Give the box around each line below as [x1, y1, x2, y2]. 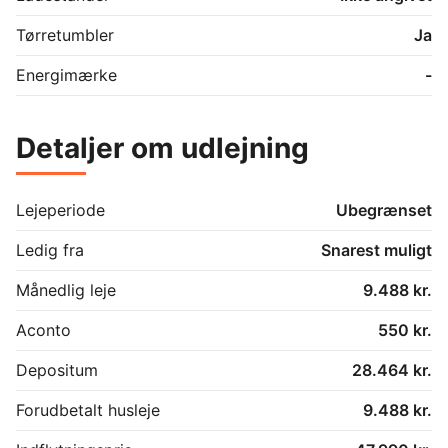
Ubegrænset [336, 199, 432, 220]
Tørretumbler [16, 24, 114, 45]
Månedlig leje [16, 279, 116, 300]
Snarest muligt [321, 239, 432, 260]
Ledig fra [16, 239, 84, 260]
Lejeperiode [16, 199, 105, 220]
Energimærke [16, 64, 117, 85]
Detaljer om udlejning [16, 130, 309, 165]
